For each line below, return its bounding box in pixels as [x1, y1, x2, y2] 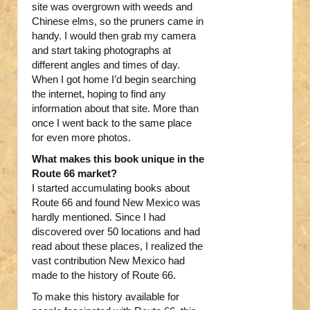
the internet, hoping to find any [32, 88, 166, 100]
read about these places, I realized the [32, 240, 203, 253]
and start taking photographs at [32, 44, 171, 57]
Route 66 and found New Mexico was [32, 197, 201, 209]
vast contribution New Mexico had [32, 255, 185, 267]
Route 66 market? [32, 167, 117, 180]
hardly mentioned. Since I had [32, 211, 165, 224]
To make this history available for [32, 291, 179, 303]
